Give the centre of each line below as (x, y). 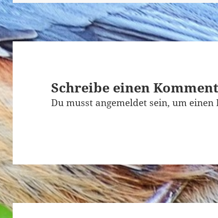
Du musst (73, 102)
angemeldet (121, 102)
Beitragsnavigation (57, 209)
